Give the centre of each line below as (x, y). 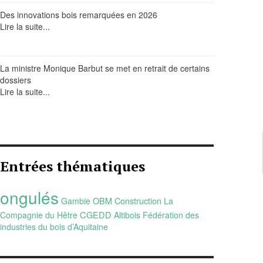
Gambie (75, 200)
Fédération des (171, 215)
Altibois (127, 215)
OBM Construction (127, 200)
